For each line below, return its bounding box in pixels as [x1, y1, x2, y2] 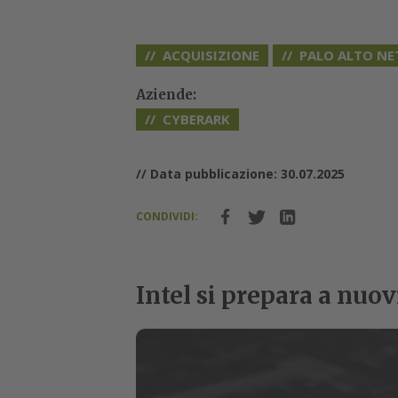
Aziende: [135, 86, 196, 104]
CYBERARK [162, 110, 230, 129]
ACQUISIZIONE [162, 46, 259, 65]
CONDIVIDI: [135, 209, 198, 225]
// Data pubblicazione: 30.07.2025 [135, 165, 345, 183]
